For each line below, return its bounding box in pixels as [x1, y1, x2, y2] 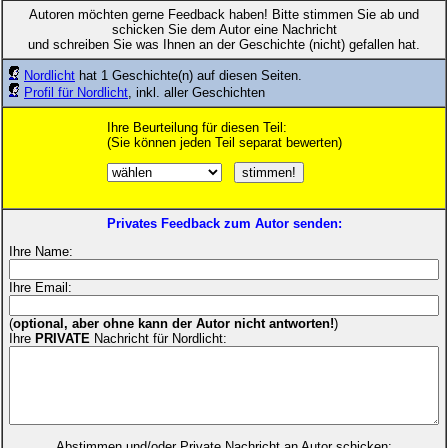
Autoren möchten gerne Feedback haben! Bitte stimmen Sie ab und [29, 6, 419, 22]
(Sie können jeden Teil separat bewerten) [106, 134, 342, 150]
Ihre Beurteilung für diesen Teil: [106, 119, 287, 135]
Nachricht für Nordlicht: [90, 331, 227, 347]
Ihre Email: [9, 280, 72, 296]
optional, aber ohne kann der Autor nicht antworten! [13, 316, 334, 332]
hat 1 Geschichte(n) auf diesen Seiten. [75, 67, 302, 83]
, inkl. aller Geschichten [128, 84, 265, 100]
